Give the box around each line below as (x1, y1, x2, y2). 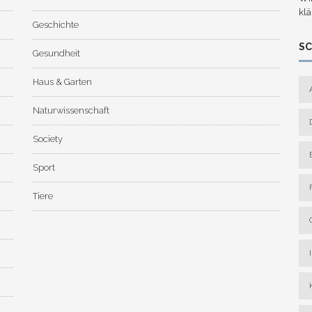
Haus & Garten (32, 77, 92, 88)
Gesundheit (32, 48, 80, 59)
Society (32, 134, 63, 145)
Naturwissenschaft (32, 105, 109, 116)
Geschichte (32, 19, 79, 31)
